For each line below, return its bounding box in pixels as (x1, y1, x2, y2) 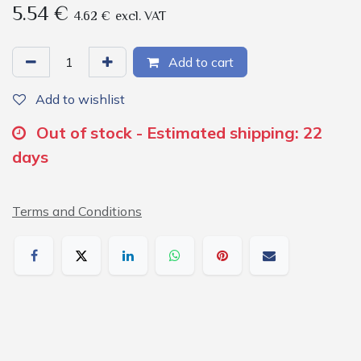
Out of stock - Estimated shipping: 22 (36, 122, 322, 143)
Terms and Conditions (12, 203, 142, 219)
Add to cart (165, 54, 234, 70)
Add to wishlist (35, 91, 125, 107)
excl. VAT (115, 7, 166, 27)
